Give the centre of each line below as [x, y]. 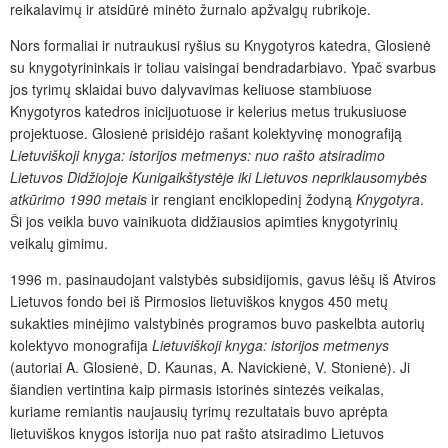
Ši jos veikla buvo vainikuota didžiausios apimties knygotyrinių [204, 221]
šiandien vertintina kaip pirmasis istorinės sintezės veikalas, [197, 389]
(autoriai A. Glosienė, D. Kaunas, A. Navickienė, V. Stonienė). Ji [210, 367]
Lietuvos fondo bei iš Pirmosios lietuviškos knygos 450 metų [199, 301]
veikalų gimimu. [59, 243]
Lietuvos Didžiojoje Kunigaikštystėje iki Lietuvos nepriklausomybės [218, 177]
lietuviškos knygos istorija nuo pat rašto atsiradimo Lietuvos [197, 433]
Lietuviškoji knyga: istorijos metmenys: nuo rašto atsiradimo [197, 155]
